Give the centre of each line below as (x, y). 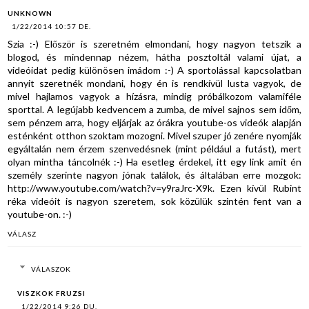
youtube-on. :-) (40, 214)
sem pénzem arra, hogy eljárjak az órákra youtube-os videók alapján (154, 122)
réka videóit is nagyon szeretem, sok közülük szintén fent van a (154, 201)
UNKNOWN (30, 13)
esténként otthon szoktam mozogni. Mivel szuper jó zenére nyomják (154, 135)
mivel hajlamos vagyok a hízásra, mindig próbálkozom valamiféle (154, 96)
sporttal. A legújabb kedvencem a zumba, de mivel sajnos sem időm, (154, 109)
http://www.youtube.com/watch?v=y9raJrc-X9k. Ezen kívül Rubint (154, 188)
